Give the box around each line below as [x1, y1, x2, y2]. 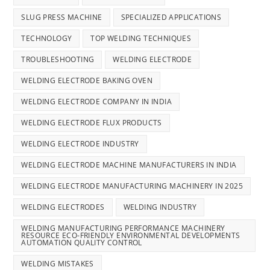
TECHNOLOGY [21, 33, 72, 44]
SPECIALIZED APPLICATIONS [121, 12, 222, 23]
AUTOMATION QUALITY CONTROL [21, 237, 142, 248]
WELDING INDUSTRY [123, 202, 197, 213]
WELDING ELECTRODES [21, 202, 105, 213]
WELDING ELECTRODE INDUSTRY [21, 139, 139, 149]
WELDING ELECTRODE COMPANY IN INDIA [21, 96, 172, 107]
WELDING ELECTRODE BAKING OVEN [21, 75, 153, 86]
